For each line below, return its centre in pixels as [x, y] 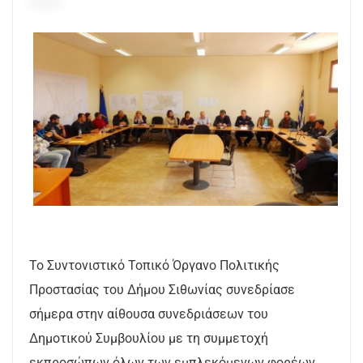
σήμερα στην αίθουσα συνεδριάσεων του [149, 314]
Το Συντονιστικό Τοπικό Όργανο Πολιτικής [154, 266]
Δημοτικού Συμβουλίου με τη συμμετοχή [149, 339]
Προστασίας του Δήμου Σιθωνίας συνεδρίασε [162, 290]
